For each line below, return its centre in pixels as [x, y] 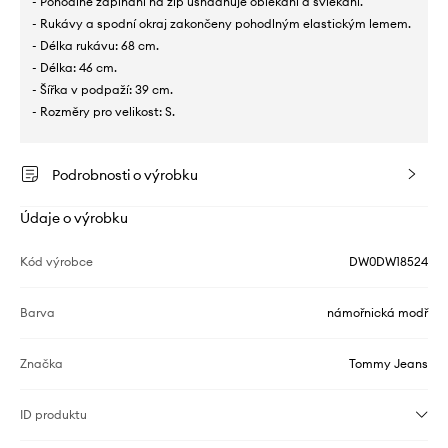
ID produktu [53, 415]
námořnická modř [377, 313]
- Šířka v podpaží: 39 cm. [102, 90]
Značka [41, 364]
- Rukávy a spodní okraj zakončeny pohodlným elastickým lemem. [221, 24]
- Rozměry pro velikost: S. [103, 112]
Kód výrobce [56, 262]
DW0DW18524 [388, 262]
